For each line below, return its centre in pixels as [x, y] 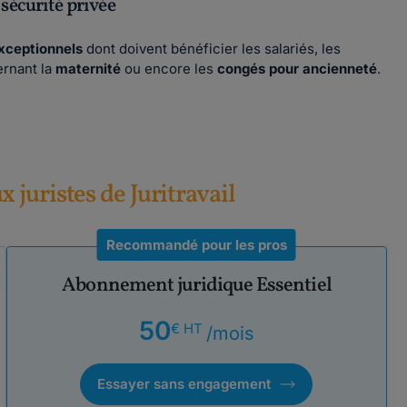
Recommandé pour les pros [196, 245]
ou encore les [167, 69]
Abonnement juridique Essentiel [197, 286]
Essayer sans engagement [184, 384]
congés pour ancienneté [295, 69]
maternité [88, 69]
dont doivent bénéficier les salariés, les [212, 49]
